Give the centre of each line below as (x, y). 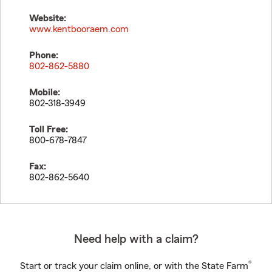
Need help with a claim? (136, 239)
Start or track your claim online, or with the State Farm (134, 266)
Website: (48, 18)
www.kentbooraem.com (79, 29)
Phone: (44, 55)
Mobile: (45, 92)
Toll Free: (49, 129)
